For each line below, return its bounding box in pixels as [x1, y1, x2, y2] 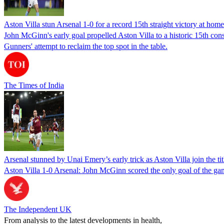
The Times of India [4, 80, 64, 89]
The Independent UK [4, 204, 71, 213]
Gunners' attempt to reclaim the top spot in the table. [4, 41, 167, 50]
